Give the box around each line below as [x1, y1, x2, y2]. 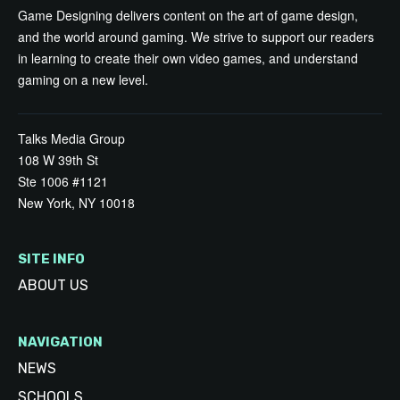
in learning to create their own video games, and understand [18, 49, 358, 68]
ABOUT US [18, 277, 88, 295]
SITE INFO [18, 251, 85, 268]
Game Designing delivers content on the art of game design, [18, 6, 358, 25]
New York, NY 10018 [18, 194, 135, 212]
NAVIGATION [18, 334, 103, 351]
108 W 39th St [18, 151, 98, 170]
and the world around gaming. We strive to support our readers [18, 28, 374, 46]
